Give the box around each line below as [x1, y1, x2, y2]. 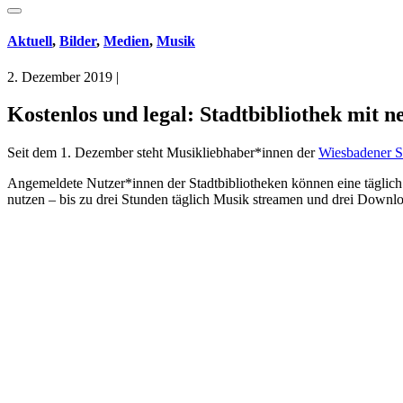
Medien [103, 33, 149, 49]
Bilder [59, 33, 96, 49]
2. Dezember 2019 [7, 68, 112, 85]
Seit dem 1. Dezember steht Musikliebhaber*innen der [7, 145, 318, 161]
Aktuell [7, 33, 52, 49]
